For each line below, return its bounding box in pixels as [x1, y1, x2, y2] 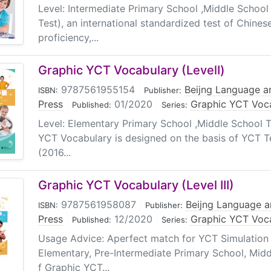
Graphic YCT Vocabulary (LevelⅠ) [38, 63, 225, 77]
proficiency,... [38, 31, 99, 44]
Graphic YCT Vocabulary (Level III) [38, 178, 234, 192]
